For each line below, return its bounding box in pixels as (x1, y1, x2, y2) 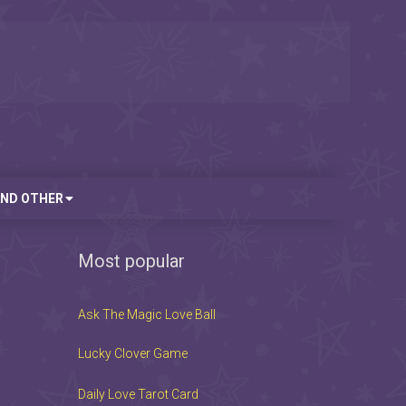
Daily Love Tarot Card (78, 387, 198, 402)
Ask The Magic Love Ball (78, 306, 216, 322)
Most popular (78, 250, 185, 272)
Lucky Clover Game (78, 346, 188, 362)
